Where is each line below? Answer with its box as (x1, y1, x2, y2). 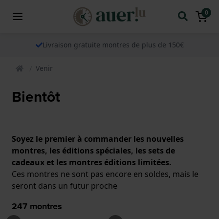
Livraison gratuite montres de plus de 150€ (42, 40, 184, 49)
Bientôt (12, 86, 60, 108)
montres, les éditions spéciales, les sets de (12, 145, 175, 156)
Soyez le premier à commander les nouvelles (12, 133, 184, 144)
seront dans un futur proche (12, 180, 117, 191)
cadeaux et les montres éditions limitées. (12, 156, 172, 168)
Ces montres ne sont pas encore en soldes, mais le (12, 168, 198, 179)
